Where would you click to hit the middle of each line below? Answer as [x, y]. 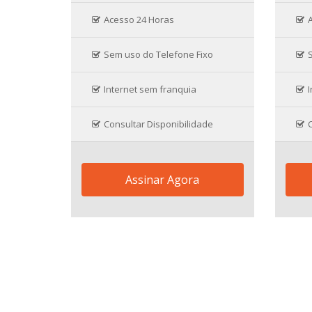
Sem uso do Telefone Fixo [158, 54]
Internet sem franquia [150, 89]
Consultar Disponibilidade [158, 124]
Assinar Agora [163, 179]
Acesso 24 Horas [139, 19]
